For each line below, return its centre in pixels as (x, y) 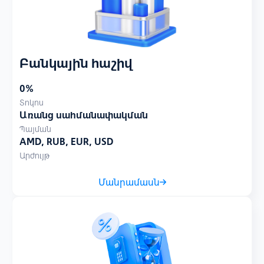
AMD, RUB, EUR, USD (66, 141)
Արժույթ (34, 156)
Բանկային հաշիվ (76, 63)
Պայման (35, 129)
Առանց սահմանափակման (84, 115)
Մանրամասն (129, 182)
